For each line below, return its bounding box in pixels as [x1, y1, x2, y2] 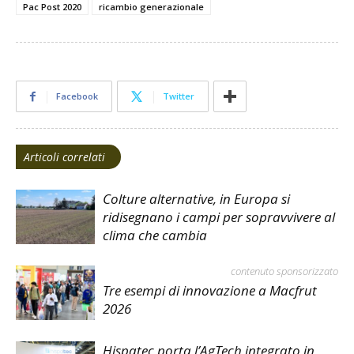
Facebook [56, 89, 98, 102]
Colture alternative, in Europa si [103, 189, 290, 208]
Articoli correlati [24, 149, 105, 164]
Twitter [163, 89, 194, 102]
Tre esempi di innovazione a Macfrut [103, 281, 317, 299]
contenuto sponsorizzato [231, 263, 338, 278]
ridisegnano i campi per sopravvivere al [103, 207, 335, 226]
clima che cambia [103, 225, 207, 244]
